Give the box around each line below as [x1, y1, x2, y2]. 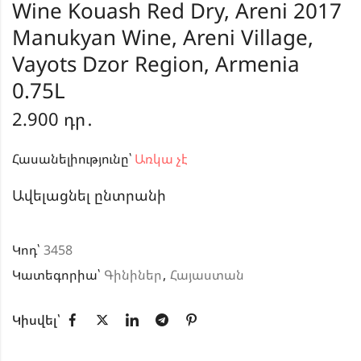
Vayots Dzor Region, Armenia [12, 49, 300, 79]
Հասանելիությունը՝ [12, 150, 131, 168]
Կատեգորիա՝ [12, 266, 103, 284]
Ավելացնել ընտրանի [12, 185, 166, 205]
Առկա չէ [131, 150, 188, 168]
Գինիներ [104, 266, 162, 284]
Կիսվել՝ [12, 311, 60, 330]
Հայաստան [170, 266, 244, 284]
